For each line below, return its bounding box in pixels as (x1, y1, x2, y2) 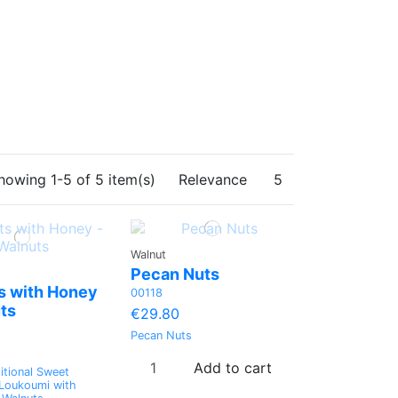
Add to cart (194, 358, 273, 377)
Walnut (131, 248, 167, 262)
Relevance (178, 170, 247, 188)
